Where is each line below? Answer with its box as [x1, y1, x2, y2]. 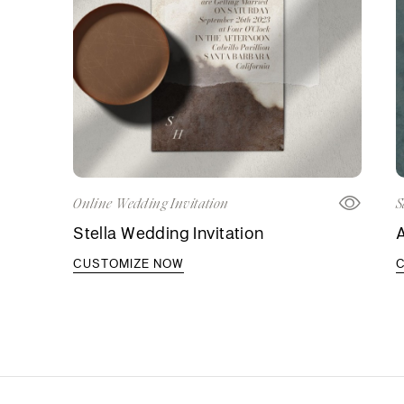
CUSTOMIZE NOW [73, 255, 185, 272]
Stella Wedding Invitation [73, 222, 264, 244]
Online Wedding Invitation [73, 195, 229, 214]
